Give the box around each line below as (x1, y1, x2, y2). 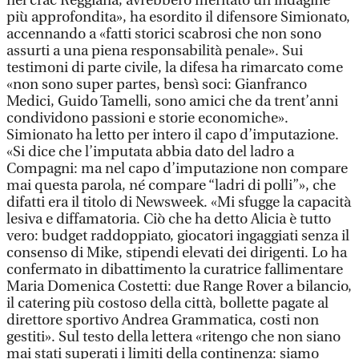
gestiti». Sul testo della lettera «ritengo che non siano (6, 329, 341, 345)
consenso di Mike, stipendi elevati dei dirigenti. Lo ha (6, 244, 347, 261)
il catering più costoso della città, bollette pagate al (6, 295, 329, 312)
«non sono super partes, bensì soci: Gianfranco (6, 76, 307, 93)
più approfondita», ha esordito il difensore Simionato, (6, 9, 350, 26)
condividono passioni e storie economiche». (6, 110, 288, 127)
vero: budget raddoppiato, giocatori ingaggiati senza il (6, 228, 349, 244)
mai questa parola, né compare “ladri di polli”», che (6, 177, 336, 194)
